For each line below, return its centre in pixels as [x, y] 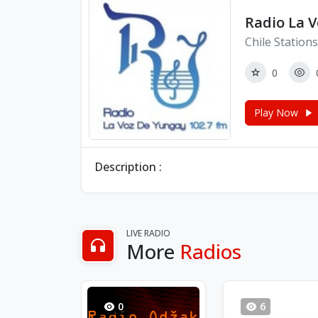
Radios [210, 251]
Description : [128, 167]
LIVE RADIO [148, 233]
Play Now [276, 113]
